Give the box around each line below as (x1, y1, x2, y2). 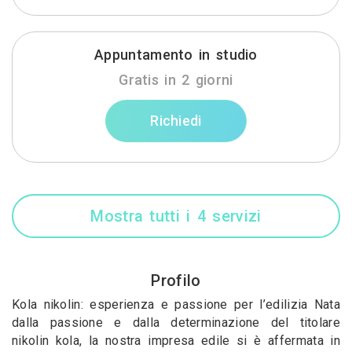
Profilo (151, 271, 201, 290)
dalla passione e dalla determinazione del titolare (12, 315, 340, 330)
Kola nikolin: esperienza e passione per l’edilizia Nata (12, 297, 340, 312)
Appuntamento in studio (94, 46, 258, 63)
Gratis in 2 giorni (119, 71, 233, 88)
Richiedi (150, 112, 202, 129)
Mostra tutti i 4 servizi (90, 207, 262, 225)
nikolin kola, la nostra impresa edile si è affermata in (12, 333, 340, 348)
